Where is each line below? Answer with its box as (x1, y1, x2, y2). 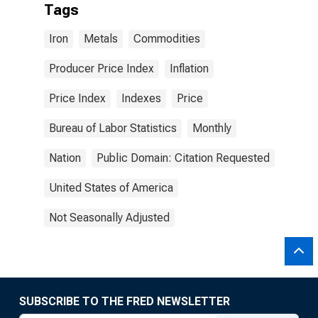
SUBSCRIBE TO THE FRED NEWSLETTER (19, 295, 230, 308)
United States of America (49, 181, 173, 194)
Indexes (121, 92, 161, 105)
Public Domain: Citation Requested (97, 151, 270, 165)
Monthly (192, 121, 231, 135)
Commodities (133, 32, 200, 45)
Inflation (170, 62, 209, 75)
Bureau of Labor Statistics (49, 121, 177, 135)
